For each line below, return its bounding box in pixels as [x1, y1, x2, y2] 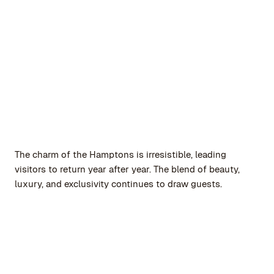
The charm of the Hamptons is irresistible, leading [15, 149, 226, 161]
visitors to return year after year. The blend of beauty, [15, 163, 240, 176]
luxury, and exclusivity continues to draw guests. [15, 178, 222, 190]
